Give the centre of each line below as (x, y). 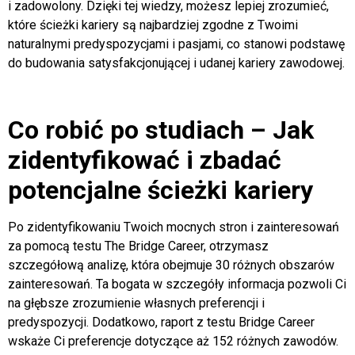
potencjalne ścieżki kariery (160, 190)
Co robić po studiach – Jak (161, 130)
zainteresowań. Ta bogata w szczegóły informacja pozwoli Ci (177, 284)
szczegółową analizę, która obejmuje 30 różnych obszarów (171, 265)
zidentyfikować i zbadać (145, 160)
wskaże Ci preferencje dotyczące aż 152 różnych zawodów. (173, 341)
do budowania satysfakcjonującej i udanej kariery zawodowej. (176, 63)
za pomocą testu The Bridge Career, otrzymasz (138, 246)
